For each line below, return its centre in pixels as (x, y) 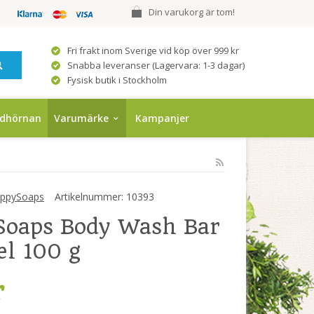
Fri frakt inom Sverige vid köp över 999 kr (153, 50)
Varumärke (81, 118)
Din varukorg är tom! (194, 12)
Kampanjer (162, 118)
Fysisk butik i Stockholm (117, 80)
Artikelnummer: (89, 197)
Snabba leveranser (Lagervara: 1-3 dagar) (156, 65)
